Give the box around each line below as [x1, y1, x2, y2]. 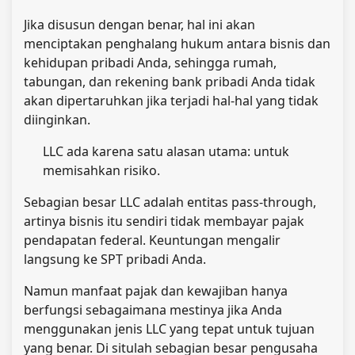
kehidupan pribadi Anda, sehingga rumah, [24, 53, 277, 71]
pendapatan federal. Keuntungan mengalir [24, 231, 281, 249]
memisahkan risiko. [43, 161, 160, 179]
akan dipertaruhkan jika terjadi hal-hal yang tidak [24, 91, 319, 109]
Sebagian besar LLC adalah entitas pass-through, [24, 193, 316, 211]
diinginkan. [24, 110, 90, 128]
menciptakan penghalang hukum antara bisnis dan [24, 34, 330, 52]
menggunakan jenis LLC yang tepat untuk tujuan [24, 319, 315, 338]
